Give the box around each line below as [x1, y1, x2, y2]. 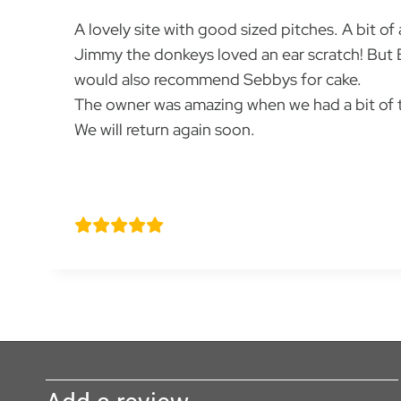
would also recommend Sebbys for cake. [74, 69, 362, 90]
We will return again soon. [74, 119, 255, 140]
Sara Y [74, 191, 120, 211]
